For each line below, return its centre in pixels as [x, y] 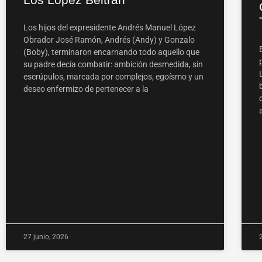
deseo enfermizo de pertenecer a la [86, 89]
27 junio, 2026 [46, 237]
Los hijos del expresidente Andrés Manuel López [110, 28]
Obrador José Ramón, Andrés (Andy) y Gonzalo [109, 40]
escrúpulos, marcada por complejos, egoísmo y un [113, 77]
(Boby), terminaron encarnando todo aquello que [111, 52]
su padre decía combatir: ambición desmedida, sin [113, 65]
